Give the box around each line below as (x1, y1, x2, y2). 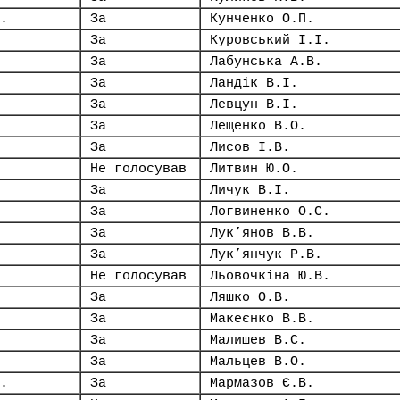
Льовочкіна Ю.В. (210, 269, 330, 283)
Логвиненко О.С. (210, 204, 330, 219)
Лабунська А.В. (210, 54, 322, 69)
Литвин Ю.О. (210, 162, 298, 176)
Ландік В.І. (210, 76, 298, 90)
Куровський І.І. (210, 33, 330, 47)
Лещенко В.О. (210, 119, 306, 133)
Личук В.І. (210, 183, 290, 197)
